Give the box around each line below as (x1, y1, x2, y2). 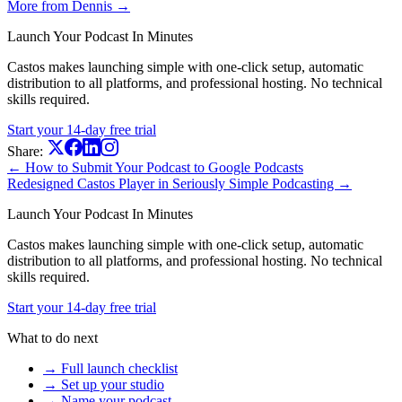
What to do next (7, 329, 98, 345)
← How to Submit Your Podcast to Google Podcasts (7, 159, 303, 175)
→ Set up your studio (43, 376, 164, 392)
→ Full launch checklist (43, 360, 178, 376)
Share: (7, 143, 43, 159)
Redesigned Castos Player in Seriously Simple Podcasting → (7, 175, 352, 191)
